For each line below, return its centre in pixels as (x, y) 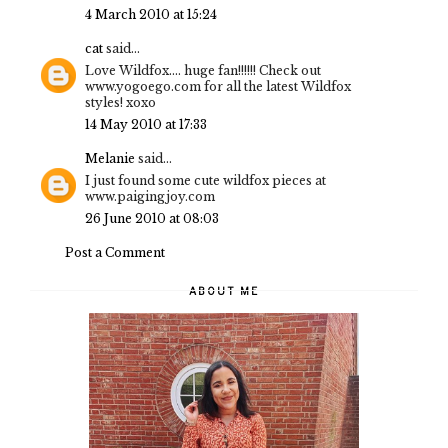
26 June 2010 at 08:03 (152, 219)
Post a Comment (115, 253)
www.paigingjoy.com (150, 197)
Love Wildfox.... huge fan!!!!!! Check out (203, 71)
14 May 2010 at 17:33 (146, 125)
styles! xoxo (120, 103)
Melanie (110, 159)
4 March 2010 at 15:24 (151, 15)
